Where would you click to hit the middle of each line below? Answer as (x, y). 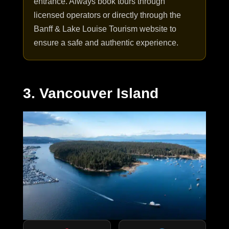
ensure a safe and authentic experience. (106, 42)
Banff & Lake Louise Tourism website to (105, 29)
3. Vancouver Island (91, 93)
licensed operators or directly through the (107, 15)
